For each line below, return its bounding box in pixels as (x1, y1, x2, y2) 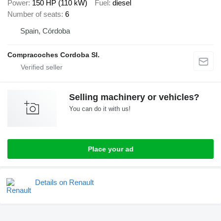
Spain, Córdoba (20, 26, 70, 35)
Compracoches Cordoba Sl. (7, 50, 100, 59)
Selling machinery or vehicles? (69, 92, 199, 102)
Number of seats (7, 9, 61, 18)
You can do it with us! (69, 105, 131, 112)
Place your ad (87, 145, 134, 153)
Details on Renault (35, 178, 94, 186)
